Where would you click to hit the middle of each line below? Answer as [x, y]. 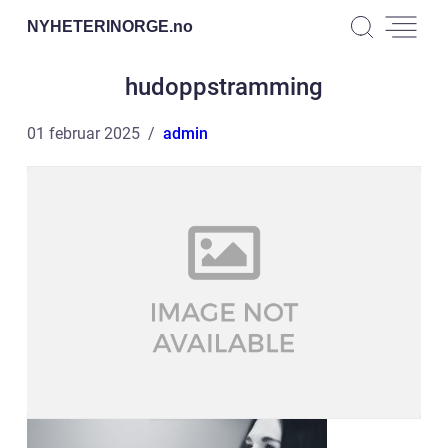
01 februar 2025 [83, 133]
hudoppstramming [224, 87]
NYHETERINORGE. [100, 26]
